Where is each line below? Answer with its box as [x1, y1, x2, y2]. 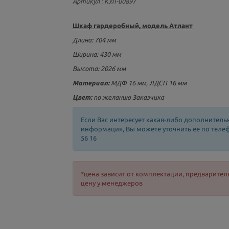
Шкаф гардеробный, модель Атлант [72, 22, 193, 29]
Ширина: [72, 51, 100, 58]
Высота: [72, 65, 99, 72]
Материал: [72, 79, 111, 86]
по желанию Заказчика [93, 94, 164, 101]
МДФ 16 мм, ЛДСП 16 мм [110, 79, 187, 86]
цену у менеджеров [80, 179, 143, 187]
